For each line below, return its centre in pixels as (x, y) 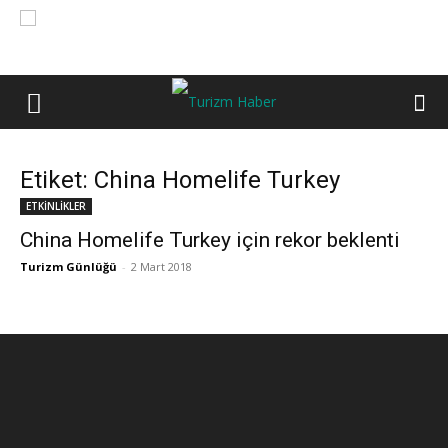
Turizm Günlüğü (68, 266)
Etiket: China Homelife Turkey (180, 180)
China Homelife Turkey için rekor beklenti (210, 240)
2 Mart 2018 (161, 266)
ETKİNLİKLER (56, 206)
